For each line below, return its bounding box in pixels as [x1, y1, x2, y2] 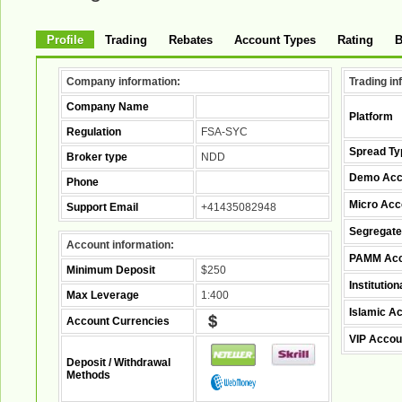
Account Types [234, 33, 316, 47]
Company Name [66, 100, 149, 113]
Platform [349, 110, 393, 123]
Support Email [66, 201, 138, 214]
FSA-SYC [201, 126, 248, 138]
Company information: [66, 75, 180, 88]
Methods [66, 369, 110, 381]
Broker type [66, 151, 127, 163]
